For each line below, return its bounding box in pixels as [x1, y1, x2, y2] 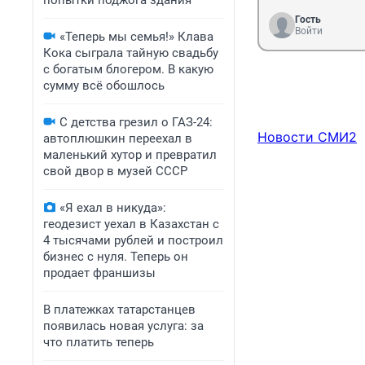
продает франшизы [43, 266, 156, 280]
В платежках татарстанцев [43, 302, 196, 317]
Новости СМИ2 [257, 129, 357, 146]
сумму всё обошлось [43, 78, 165, 93]
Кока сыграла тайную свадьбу [43, 46, 218, 60]
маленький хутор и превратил [43, 147, 217, 162]
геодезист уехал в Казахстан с [43, 217, 219, 231]
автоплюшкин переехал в [43, 131, 192, 146]
